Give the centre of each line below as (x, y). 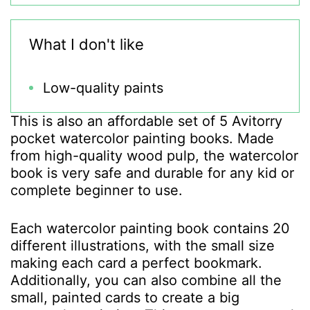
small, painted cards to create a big (125, 298)
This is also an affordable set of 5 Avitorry (146, 121)
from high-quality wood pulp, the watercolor (154, 156)
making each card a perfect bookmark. (136, 263)
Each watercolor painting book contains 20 (150, 228)
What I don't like (86, 44)
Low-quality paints (103, 88)
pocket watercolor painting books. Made (142, 138)
